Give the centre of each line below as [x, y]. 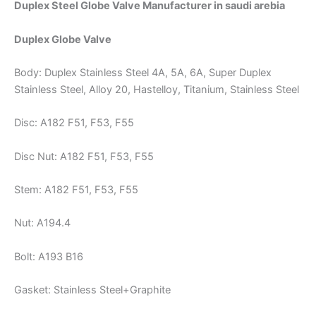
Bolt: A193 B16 [49, 256]
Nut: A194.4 [42, 223]
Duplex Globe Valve [63, 39]
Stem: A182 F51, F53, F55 [76, 189]
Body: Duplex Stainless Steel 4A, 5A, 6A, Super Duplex [143, 72]
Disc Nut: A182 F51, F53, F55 [84, 156]
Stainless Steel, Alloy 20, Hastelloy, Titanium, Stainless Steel [157, 89]
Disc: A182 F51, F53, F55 [74, 123]
